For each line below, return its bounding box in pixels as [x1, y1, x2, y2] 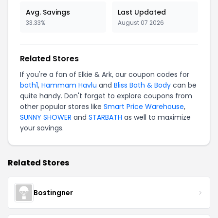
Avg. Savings [26, 7, 70, 17]
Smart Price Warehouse [104, 102, 184, 111]
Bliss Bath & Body [114, 80, 171, 90]
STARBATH [89, 112, 122, 122]
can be [171, 80, 197, 90]
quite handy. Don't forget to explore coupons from [20, 91, 192, 101]
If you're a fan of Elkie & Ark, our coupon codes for [20, 70, 189, 79]
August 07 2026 [118, 18, 164, 27]
